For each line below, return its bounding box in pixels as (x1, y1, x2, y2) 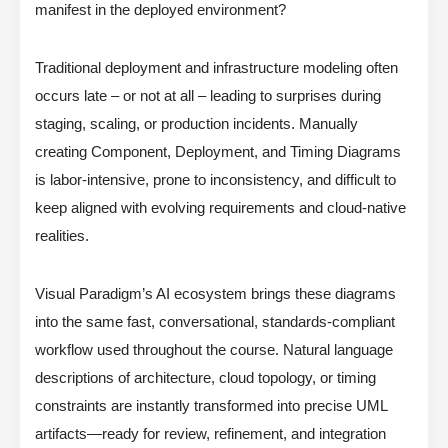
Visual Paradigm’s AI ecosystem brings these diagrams (35, 285, 396, 303)
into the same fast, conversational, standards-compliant (35, 313, 395, 331)
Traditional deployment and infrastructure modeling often (35, 59, 398, 77)
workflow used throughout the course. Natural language (35, 341, 393, 359)
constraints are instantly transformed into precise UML (35, 397, 387, 415)
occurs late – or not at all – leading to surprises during (35, 87, 381, 105)
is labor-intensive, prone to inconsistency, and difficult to (35, 171, 396, 189)
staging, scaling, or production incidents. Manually (35, 115, 358, 133)
